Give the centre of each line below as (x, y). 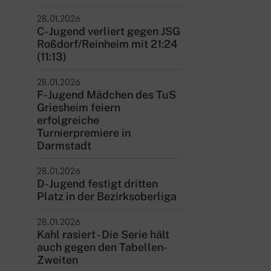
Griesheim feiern (78, 107)
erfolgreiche (68, 120)
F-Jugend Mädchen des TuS (106, 95)
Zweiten (58, 260)
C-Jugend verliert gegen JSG (108, 31)
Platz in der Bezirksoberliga (106, 196)
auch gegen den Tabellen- (102, 247)
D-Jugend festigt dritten (97, 184)
